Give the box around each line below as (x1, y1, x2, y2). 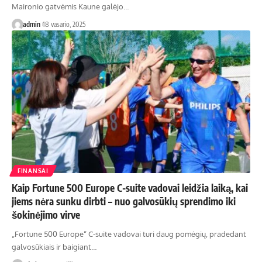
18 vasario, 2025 (42, 19, 85, 29)
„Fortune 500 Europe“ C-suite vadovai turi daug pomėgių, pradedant (12, 229, 246, 239)
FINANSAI (18, 167, 49, 175)
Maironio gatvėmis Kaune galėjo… (12, 1, 129, 11)
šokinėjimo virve (12, 208, 80, 222)
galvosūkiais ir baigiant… (12, 242, 96, 252)
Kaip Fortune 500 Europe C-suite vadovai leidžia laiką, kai (12, 181, 248, 195)
